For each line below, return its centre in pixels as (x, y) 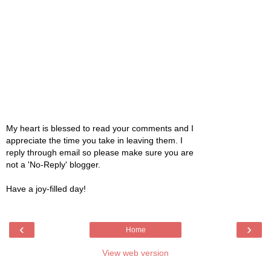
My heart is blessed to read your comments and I (100, 129)
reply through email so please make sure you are (100, 153)
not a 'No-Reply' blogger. (53, 165)
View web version (135, 253)
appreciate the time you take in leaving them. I (94, 141)
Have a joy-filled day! (46, 189)
